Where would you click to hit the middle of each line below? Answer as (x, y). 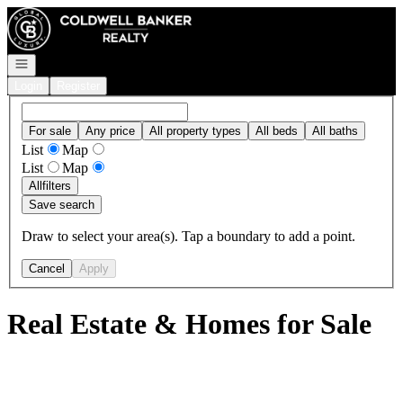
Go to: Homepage (57, 14)
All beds (277, 130)
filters (57, 185)
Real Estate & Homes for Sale (189, 324)
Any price (110, 130)
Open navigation (56, 63)
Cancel (47, 268)
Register (78, 86)
